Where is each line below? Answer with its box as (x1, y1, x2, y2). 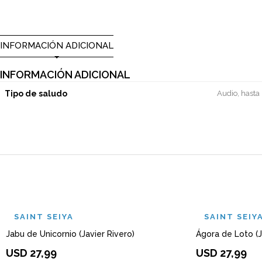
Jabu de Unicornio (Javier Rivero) (6, 229, 135, 239)
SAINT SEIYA (14, 212, 74, 221)
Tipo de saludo (5, 89, 67, 98)
